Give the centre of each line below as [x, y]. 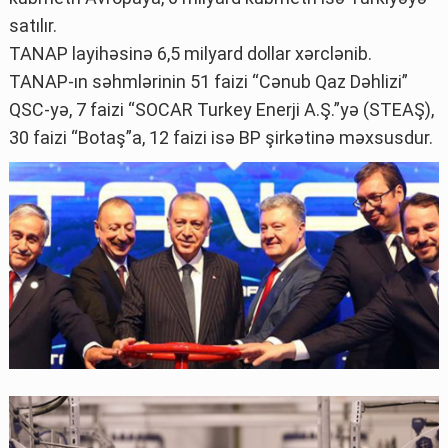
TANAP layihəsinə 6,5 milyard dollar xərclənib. [190, 53]
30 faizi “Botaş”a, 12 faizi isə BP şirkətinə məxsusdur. [221, 137]
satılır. [33, 25]
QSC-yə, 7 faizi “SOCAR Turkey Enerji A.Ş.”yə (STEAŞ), [221, 109]
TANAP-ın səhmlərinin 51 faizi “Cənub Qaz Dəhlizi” [208, 81]
